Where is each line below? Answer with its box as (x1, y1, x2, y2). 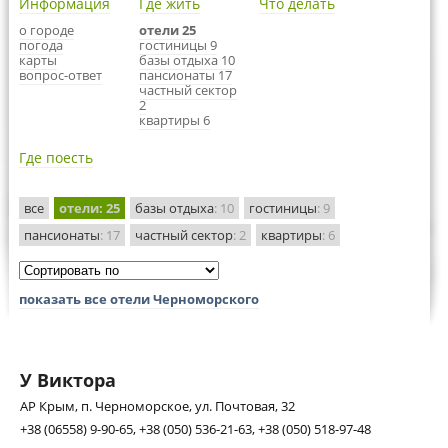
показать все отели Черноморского (19, 290, 259, 308)
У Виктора (20, 368, 116, 392)
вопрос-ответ (19, 66, 102, 84)
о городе (19, 21, 74, 39)
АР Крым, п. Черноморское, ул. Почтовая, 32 (20, 397, 295, 415)
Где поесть (19, 148, 93, 167)
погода (19, 36, 63, 54)
